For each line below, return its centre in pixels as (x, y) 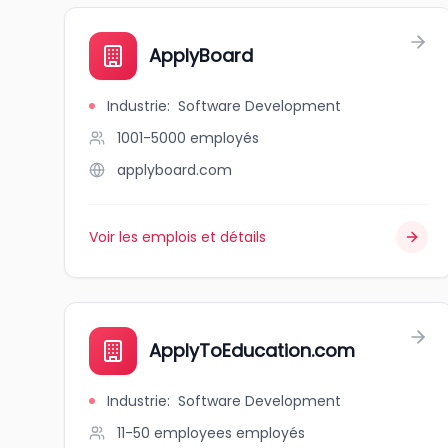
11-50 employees (174, 433)
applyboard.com (174, 170)
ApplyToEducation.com (252, 350)
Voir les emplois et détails (177, 237)
